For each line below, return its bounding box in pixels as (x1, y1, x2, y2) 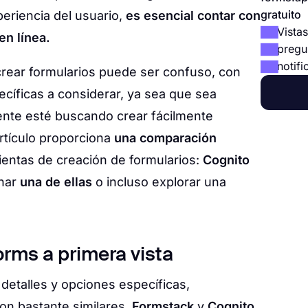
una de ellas (20, 175, 92, 189)
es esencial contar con (126, 8, 261, 23)
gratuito (261, 8, 301, 21)
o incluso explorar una (92, 175, 226, 189)
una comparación (114, 131, 217, 145)
